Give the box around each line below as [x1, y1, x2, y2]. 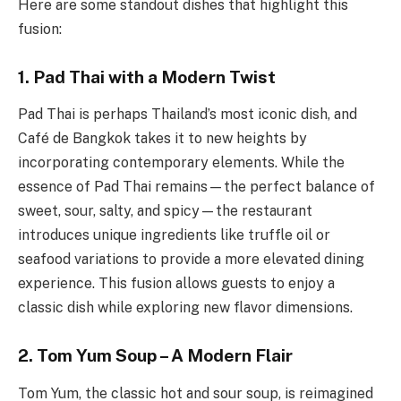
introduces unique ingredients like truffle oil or [18, 226, 330, 244]
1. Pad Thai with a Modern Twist [18, 66, 276, 87]
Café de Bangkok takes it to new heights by [18, 130, 307, 148]
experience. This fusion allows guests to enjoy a [18, 275, 335, 293]
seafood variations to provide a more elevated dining [18, 251, 364, 269]
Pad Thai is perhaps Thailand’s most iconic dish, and [18, 106, 357, 124]
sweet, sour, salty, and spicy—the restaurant [18, 202, 312, 220]
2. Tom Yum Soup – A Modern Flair [18, 346, 293, 366]
